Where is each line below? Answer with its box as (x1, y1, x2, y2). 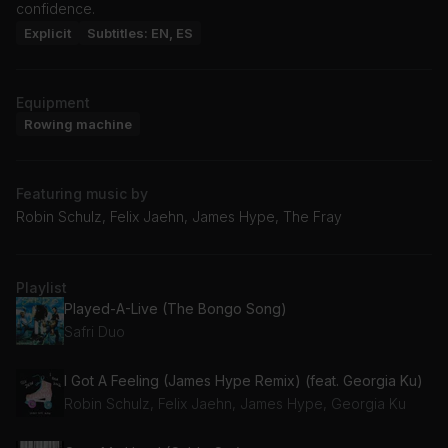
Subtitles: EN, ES (87, 24, 193, 41)
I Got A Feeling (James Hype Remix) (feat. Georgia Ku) (64, 372, 423, 390)
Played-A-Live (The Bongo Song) (64, 300, 287, 318)
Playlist (16, 278, 67, 296)
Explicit (24, 24, 71, 41)
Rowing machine (24, 115, 132, 132)
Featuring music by (16, 184, 148, 202)
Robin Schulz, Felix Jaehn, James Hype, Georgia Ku (64, 395, 406, 413)
